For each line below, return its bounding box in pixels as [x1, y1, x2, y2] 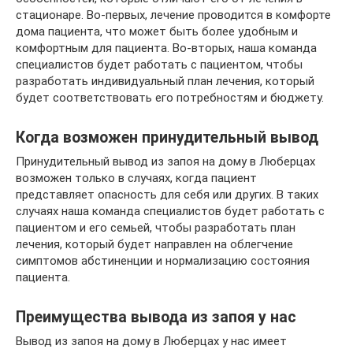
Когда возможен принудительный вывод [16, 128, 318, 147]
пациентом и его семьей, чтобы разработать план [16, 220, 295, 235]
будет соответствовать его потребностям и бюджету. [16, 90, 324, 105]
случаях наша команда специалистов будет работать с [16, 203, 325, 218]
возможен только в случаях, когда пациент [16, 170, 257, 185]
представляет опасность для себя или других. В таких [16, 187, 318, 202]
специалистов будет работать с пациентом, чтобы [16, 57, 303, 72]
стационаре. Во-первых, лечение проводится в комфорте [16, 7, 331, 22]
